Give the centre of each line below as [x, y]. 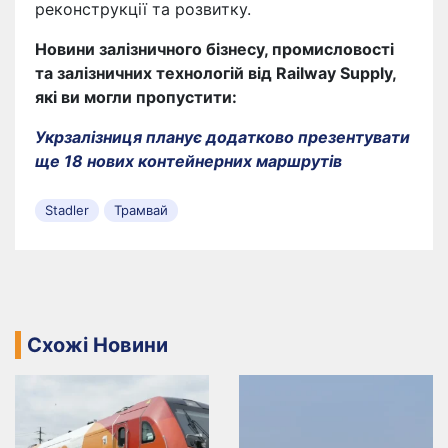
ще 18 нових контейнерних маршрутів [188, 160]
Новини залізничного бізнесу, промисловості [214, 48]
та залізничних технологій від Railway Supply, [215, 72]
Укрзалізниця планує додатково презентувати [222, 136]
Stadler [67, 209]
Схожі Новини [97, 344]
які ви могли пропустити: [136, 96]
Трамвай [141, 209]
